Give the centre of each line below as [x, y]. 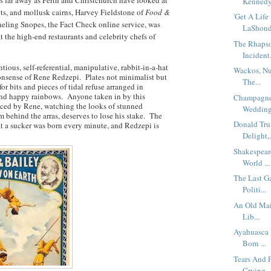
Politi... [255, 190]
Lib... [251, 216]
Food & [158, 12]
